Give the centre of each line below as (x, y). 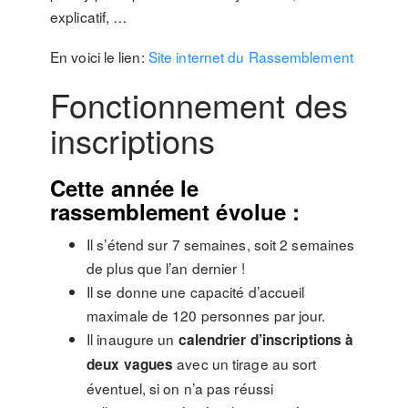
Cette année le (125, 188)
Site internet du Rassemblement (250, 56)
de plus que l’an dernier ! (166, 268)
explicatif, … (91, 16)
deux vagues (130, 364)
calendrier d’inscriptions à (266, 340)
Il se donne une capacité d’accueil (196, 291)
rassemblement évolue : (175, 211)
